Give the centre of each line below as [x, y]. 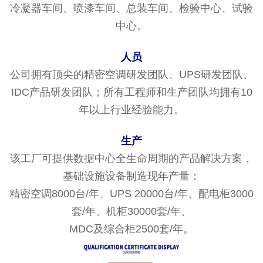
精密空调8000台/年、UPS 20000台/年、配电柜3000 [131, 193]
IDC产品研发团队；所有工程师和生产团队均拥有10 [131, 92]
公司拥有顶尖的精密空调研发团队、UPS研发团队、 [131, 74]
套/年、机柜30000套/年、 [131, 211]
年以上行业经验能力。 [131, 109]
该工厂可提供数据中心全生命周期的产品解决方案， [131, 158]
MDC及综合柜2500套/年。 [131, 229]
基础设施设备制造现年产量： [131, 176]
